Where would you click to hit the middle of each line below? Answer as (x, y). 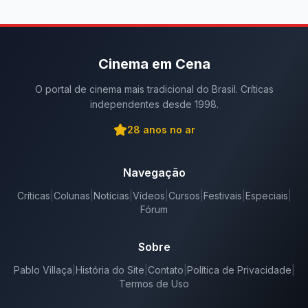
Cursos (184, 196)
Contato (165, 270)
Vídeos (148, 196)
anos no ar (167, 130)
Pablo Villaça (43, 270)
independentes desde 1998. (154, 104)
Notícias (111, 196)
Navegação (154, 173)
